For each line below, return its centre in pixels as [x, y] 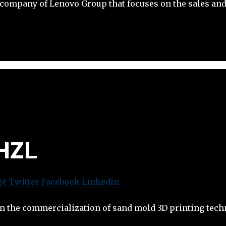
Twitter [24, 181]
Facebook [61, 181]
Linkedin [100, 181]
